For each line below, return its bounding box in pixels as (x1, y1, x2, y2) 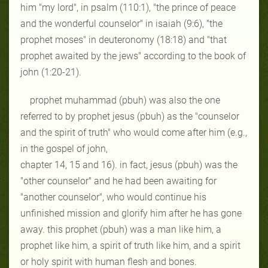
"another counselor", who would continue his (20, 191, 206, 203)
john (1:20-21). (20, 66, 81, 78)
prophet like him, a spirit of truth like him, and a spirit (20, 239, 240, 251)
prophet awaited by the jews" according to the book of (20, 50, 246, 62)
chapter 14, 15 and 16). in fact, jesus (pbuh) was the (20, 159, 237, 170)
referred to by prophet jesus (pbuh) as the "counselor (20, 110, 239, 122)
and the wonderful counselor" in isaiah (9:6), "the (20, 17, 223, 29)
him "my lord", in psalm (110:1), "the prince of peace (20, 1, 236, 13)
